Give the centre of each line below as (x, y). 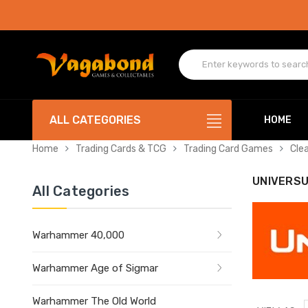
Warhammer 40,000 (78, 235)
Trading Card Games (228, 148)
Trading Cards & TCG (121, 148)
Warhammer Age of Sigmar (95, 268)
